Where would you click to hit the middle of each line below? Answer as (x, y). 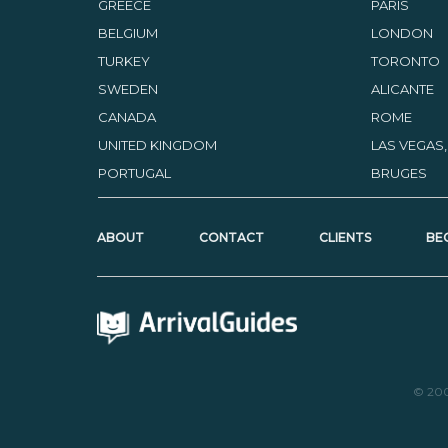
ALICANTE (402, 88)
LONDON (401, 32)
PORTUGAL (134, 172)
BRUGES (398, 172)
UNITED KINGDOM (157, 144)
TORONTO (405, 60)
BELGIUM (127, 32)
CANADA (126, 116)
